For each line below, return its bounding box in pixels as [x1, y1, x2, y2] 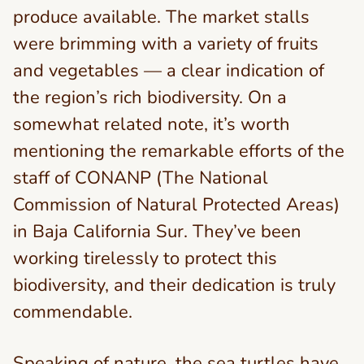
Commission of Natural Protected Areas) [13, 193, 340, 217]
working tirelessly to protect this [13, 246, 277, 271]
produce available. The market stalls [13, 5, 310, 29]
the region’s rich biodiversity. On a [13, 85, 287, 110]
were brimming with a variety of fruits [13, 32, 318, 56]
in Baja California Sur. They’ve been [13, 219, 301, 244]
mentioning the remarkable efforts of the [13, 139, 344, 163]
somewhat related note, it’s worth [13, 112, 290, 136]
